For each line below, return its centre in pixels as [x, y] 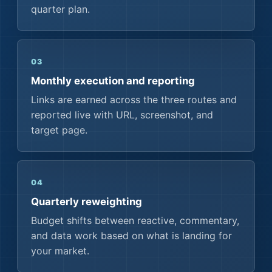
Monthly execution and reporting [113, 81]
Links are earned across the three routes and [134, 100]
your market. [60, 251]
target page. [59, 130]
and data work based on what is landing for [131, 236]
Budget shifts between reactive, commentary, [135, 220]
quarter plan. [60, 9]
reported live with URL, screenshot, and [122, 115]
